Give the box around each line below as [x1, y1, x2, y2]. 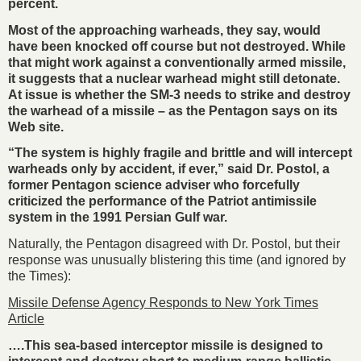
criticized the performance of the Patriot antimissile [8, 194, 317, 209]
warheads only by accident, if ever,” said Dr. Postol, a [8, 162, 330, 176]
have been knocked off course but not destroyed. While [8, 39, 346, 53]
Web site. [8, 119, 64, 134]
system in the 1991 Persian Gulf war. [8, 210, 227, 225]
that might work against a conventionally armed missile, [8, 55, 346, 69]
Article [8, 311, 44, 326]
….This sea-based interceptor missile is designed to [8, 338, 323, 352]
